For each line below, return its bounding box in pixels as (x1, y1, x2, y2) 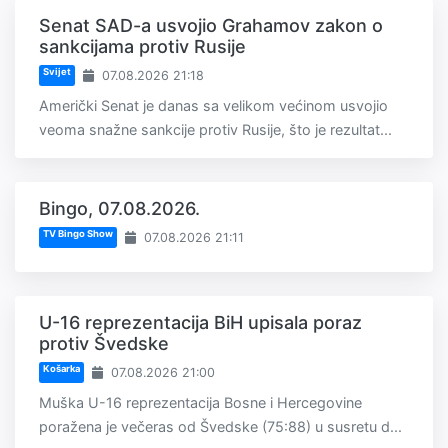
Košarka (42, 363, 80, 375)
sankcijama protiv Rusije (39, 36, 246, 58)
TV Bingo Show (42, 228, 113, 240)
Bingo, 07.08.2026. (39, 198, 200, 220)
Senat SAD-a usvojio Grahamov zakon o (39, 15, 383, 37)
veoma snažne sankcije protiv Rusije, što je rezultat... (39, 121, 392, 139)
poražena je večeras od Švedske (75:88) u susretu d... (39, 418, 402, 436)
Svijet (42, 66, 71, 78)
